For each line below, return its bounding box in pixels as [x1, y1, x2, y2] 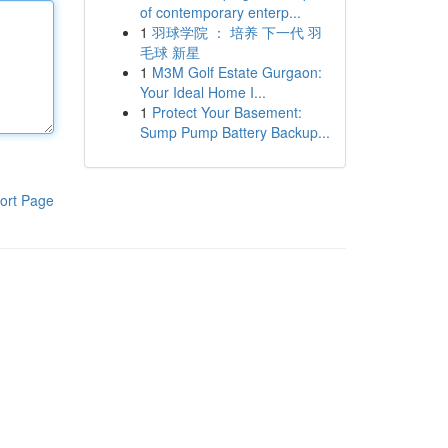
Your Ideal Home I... [139, 82, 266, 102]
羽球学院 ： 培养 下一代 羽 [151, 22, 322, 42]
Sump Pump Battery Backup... [139, 122, 330, 142]
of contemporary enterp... [139, 2, 301, 22]
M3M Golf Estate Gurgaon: [151, 62, 322, 82]
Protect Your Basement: [151, 102, 302, 122]
